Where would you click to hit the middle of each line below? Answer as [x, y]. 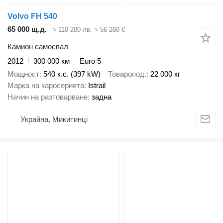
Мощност [23, 74]
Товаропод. [127, 74]
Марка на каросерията [46, 86]
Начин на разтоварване [48, 97]
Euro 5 [90, 61]
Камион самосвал [38, 46]
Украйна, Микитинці [54, 119]
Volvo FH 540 [32, 16]
